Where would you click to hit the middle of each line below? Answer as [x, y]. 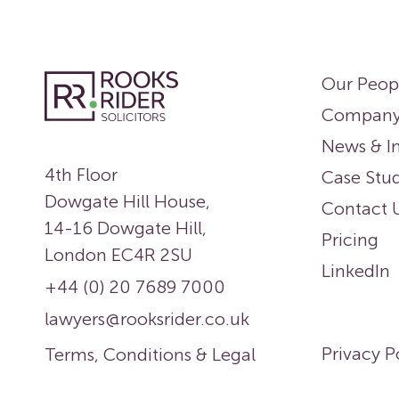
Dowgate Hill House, [127, 201]
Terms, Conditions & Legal [150, 354]
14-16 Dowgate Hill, [126, 228]
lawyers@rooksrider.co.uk [147, 318]
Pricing [350, 240]
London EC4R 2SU [118, 254]
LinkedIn [356, 271]
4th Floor [81, 174]
